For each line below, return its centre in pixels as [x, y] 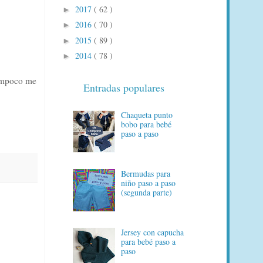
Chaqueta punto [147, 115]
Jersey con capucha [153, 232]
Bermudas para [146, 173]
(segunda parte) [147, 192]
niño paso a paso [149, 183]
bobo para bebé [146, 124]
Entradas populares [124, 87]
